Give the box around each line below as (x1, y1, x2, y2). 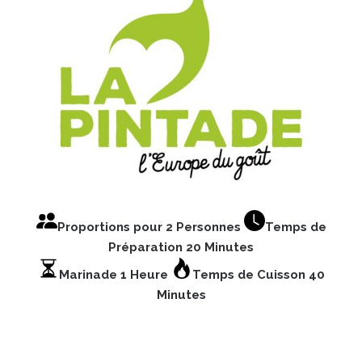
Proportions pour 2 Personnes (57, 219, 244, 234)
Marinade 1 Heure (58, 267, 171, 282)
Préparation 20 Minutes (108, 239, 254, 255)
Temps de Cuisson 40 (192, 267, 325, 282)
